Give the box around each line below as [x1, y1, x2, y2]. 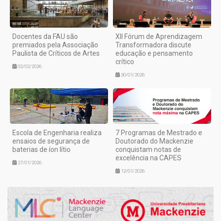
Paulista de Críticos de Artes [12, 49, 100, 57]
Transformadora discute [115, 40, 191, 49]
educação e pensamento [115, 49, 193, 57]
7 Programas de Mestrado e [115, 129, 202, 137]
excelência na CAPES [115, 154, 182, 162]
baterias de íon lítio [12, 146, 71, 154]
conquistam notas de [115, 146, 181, 154]
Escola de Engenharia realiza [12, 129, 102, 137]
